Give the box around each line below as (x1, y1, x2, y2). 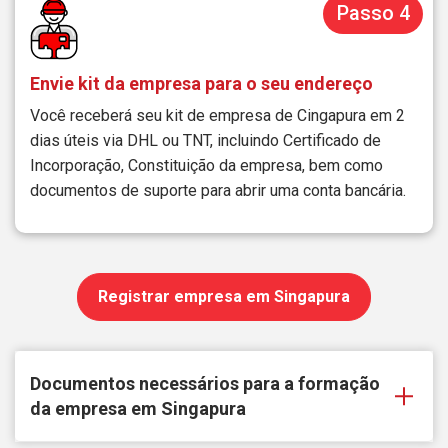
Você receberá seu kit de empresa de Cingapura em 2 (30, 106, 405, 126)
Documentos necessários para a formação (30, 373, 380, 395)
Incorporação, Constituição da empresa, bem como (30, 156, 383, 176)
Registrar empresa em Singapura (98, 287, 350, 307)
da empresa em (30, 398, 161, 420)
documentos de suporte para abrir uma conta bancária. (30, 181, 406, 201)
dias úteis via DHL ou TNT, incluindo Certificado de (30, 131, 381, 151)
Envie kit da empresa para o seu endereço (30, 73, 373, 95)
